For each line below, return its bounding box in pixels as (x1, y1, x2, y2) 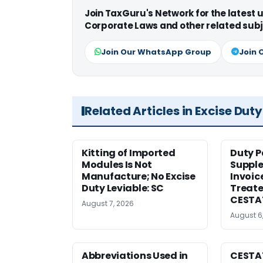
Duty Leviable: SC (82, 181, 164, 195)
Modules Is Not (82, 158, 152, 172)
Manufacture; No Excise (82, 170, 195, 184)
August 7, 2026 (82, 198, 134, 209)
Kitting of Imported (82, 146, 176, 160)
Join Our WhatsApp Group (101, 46, 211, 58)
